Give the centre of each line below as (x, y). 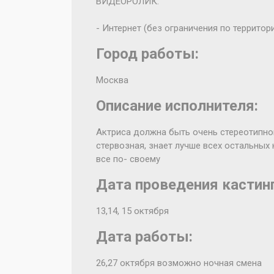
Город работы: (147, 54)
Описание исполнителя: (177, 106)
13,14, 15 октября (132, 211)
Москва (112, 80)
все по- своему (128, 159)
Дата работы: (144, 237)
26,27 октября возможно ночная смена (179, 263)
